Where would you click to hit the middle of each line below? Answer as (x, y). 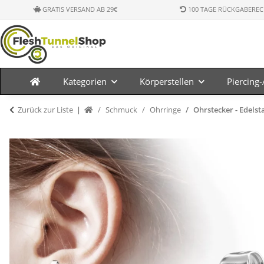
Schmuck (121, 110)
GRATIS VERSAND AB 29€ (79, 9)
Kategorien (85, 81)
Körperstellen (166, 81)
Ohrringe (165, 110)
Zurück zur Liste (45, 110)
